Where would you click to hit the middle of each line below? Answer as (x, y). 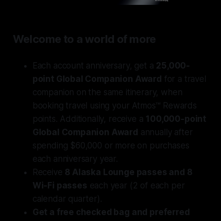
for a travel (184, 79)
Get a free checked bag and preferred (111, 212)
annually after (165, 132)
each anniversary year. (75, 159)
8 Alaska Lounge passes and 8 (129, 172)
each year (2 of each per (136, 185)
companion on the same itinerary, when (107, 92)
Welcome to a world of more (84, 39)
